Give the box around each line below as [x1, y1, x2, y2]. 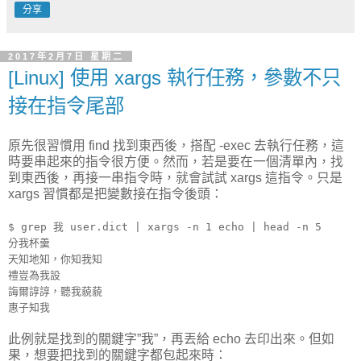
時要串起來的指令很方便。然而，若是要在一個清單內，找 [8, 154, 343, 168]
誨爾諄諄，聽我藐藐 [8, 284, 102, 297]
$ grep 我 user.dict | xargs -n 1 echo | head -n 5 [8, 220, 322, 233]
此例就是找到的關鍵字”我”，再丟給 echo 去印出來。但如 [8, 331, 334, 346]
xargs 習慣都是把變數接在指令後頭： [8, 186, 223, 201]
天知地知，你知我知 [8, 252, 102, 265]
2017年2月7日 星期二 [8, 51, 124, 61]
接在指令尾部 [8, 94, 124, 117]
